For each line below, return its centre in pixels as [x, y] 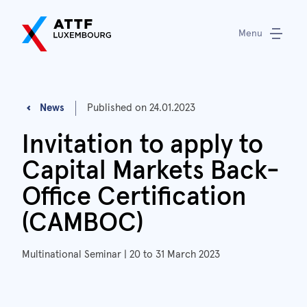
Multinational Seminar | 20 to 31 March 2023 [121, 254]
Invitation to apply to [143, 145]
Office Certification [134, 197]
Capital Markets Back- [151, 171]
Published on [118, 108]
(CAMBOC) [83, 223]
